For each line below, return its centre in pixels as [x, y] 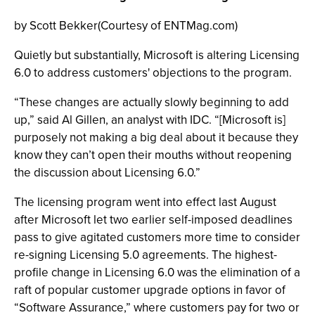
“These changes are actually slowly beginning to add [152, 102]
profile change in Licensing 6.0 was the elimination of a [157, 272]
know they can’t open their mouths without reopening [153, 155]
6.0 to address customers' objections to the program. [153, 73]
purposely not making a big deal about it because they [156, 137]
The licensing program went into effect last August [145, 202]
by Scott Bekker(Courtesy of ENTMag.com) [126, 26]
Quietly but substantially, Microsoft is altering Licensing [157, 55]
